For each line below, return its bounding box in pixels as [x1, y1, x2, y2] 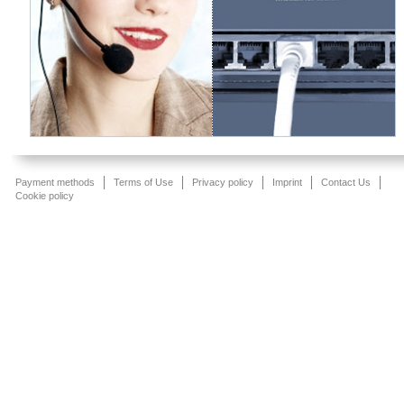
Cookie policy [14, 190, 74, 201]
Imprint [271, 177, 302, 188]
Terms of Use [113, 177, 173, 188]
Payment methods [14, 177, 95, 188]
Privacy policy [191, 177, 253, 188]
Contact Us [320, 177, 371, 188]
